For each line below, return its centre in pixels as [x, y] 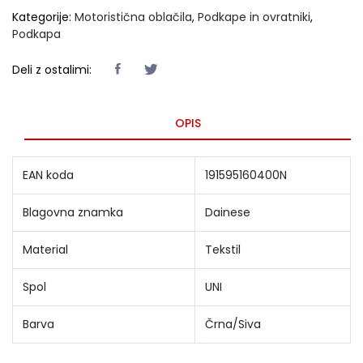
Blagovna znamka [73, 212]
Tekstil [223, 250]
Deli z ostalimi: [52, 69]
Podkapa [36, 34]
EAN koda [48, 175]
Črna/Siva [233, 324]
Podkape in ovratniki [254, 17]
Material [45, 250]
